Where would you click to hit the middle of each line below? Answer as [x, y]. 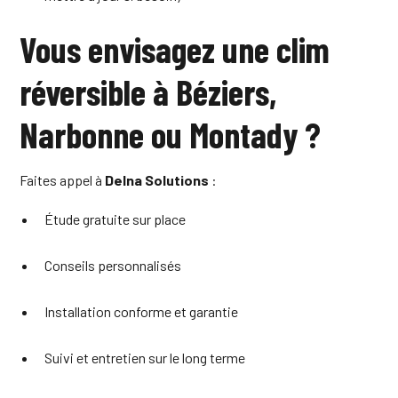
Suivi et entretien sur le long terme [145, 357]
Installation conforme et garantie [142, 311]
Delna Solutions [157, 179]
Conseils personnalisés [113, 265]
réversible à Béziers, [148, 91]
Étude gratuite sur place [115, 219]
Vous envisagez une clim [175, 48]
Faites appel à [63, 179]
